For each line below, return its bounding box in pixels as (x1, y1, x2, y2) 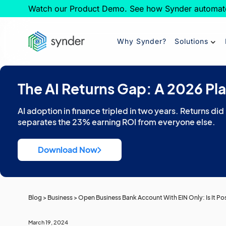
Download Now (38, 144, 97, 155)
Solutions (174, 37, 209, 45)
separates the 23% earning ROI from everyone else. (18, 117, 215, 127)
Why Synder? (117, 37, 166, 45)
